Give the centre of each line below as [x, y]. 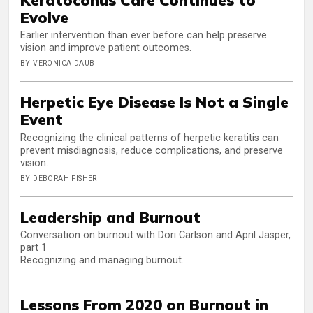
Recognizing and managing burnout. [102, 261]
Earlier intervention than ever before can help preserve [144, 36]
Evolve [44, 17]
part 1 [34, 248]
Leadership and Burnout [110, 217]
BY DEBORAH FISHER [59, 178]
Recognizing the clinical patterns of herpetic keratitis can [150, 138]
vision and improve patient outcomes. [106, 48]
